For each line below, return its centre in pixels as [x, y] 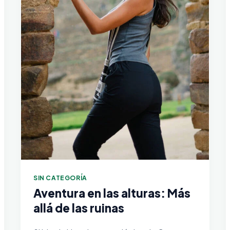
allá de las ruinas [79, 208]
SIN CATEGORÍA [60, 178]
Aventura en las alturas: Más [112, 193]
